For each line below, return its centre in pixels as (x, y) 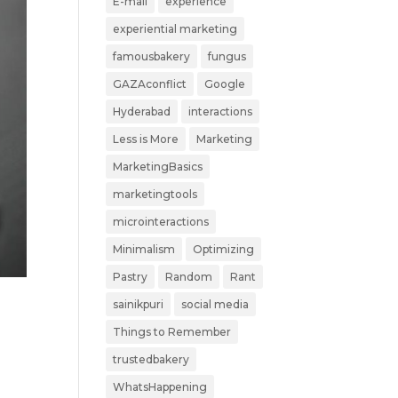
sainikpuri (139, 304)
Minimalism (144, 249)
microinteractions (161, 222)
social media (215, 304)
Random (189, 277)
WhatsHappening (160, 387)
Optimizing (224, 249)
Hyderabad (142, 111)
